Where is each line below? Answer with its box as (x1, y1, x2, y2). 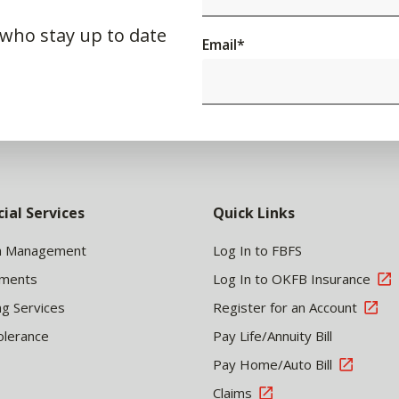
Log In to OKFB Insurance (213, 270, 370, 288)
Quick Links (213, 203, 295, 223)
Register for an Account (213, 298, 357, 316)
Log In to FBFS (213, 241, 302, 259)
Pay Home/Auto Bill (213, 355, 332, 373)
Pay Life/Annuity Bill (213, 327, 332, 345)
